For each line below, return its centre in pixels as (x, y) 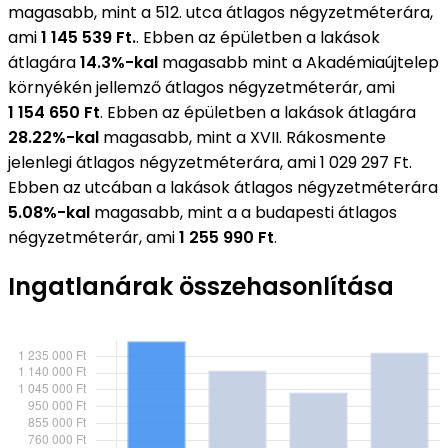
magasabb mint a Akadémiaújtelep (300, 62)
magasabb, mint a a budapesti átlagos (243, 212)
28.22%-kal (53, 137)
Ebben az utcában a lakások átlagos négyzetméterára (223, 187)
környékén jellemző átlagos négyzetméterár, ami (201, 87)
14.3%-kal (121, 62)
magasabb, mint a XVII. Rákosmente (242, 137)
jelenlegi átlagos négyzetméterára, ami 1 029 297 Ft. (210, 162)
